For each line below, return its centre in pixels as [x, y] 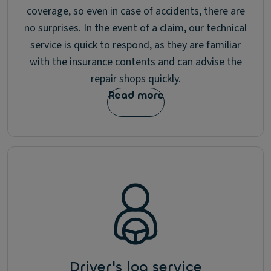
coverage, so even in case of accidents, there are [135, 11]
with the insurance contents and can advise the [135, 62]
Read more [135, 95]
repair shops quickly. [135, 79]
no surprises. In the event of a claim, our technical [135, 28]
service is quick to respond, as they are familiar [135, 45]
